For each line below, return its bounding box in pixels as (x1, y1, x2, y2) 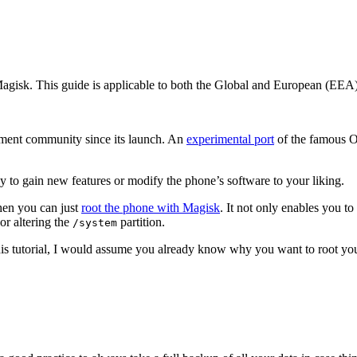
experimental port (186, 131, 274, 146)
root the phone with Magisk (81, 200, 220, 214)
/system (73, 216, 117, 229)
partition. (117, 214, 165, 229)
